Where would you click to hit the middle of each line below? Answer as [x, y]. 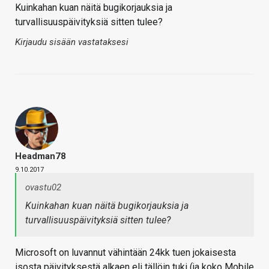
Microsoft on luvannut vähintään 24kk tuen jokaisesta [125, 253]
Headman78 [41, 156]
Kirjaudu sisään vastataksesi [72, 42]
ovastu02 [43, 188]
